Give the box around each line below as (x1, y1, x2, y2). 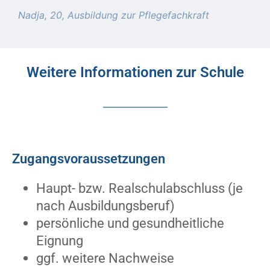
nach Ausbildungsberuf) (36, 198, 175, 214)
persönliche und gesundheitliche (36, 215, 224, 231)
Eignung (36, 233, 83, 249)
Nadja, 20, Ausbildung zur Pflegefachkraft (18, 9, 209, 22)
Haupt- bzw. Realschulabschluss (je (36, 180, 243, 196)
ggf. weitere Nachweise (36, 250, 174, 266)
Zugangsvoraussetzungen (12, 151, 165, 167)
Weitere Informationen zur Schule (26, 64, 244, 81)
